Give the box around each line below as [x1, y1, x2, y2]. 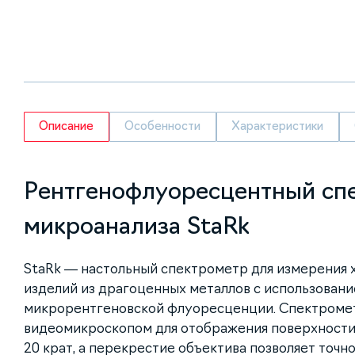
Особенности [124, 120, 201, 132]
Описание [39, 120, 94, 132]
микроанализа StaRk [24, 214, 250, 238]
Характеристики [231, 120, 324, 132]
